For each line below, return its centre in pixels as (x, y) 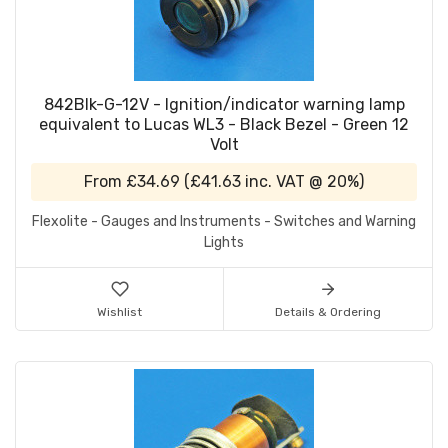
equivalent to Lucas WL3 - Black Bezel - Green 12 (224, 125)
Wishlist (119, 312)
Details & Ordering (328, 312)
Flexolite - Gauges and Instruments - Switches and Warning (224, 222)
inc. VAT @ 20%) (302, 182)
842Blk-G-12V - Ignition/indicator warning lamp (224, 105)
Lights (224, 243)
